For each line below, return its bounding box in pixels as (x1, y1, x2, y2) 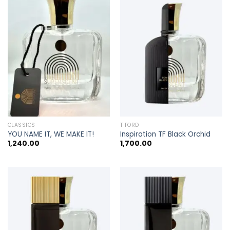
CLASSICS (7, 121, 35, 129)
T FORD (120, 121, 139, 129)
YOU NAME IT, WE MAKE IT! (7, 129, 94, 139)
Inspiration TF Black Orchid (120, 129, 210, 139)
